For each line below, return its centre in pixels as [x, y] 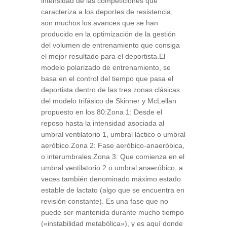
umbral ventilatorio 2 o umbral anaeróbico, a [112, 168]
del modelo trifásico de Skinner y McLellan [108, 101]
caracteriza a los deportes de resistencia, [107, 12]
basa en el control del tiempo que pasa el [107, 79]
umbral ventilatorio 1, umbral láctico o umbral [113, 134]
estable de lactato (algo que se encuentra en [112, 190]
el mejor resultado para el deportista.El [103, 56]
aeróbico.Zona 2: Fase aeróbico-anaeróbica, [112, 145]
